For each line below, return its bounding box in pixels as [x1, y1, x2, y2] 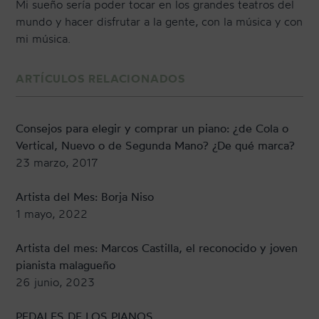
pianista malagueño [16, 258, 116, 273]
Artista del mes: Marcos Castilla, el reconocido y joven [16, 241, 298, 256]
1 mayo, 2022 [16, 206, 88, 221]
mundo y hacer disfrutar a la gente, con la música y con [16, 14, 303, 29]
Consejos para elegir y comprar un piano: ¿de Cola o [16, 121, 289, 136]
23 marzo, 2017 [16, 155, 99, 170]
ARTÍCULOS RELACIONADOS [16, 71, 187, 86]
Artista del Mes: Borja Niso [16, 189, 155, 204]
